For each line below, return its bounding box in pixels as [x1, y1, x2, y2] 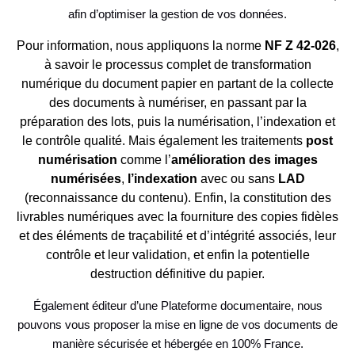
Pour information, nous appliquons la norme [16, 39, 265, 53]
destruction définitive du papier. [90, 267, 265, 281]
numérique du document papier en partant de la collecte [21, 77, 334, 91]
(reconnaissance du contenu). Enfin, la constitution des [24, 191, 331, 205]
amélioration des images [170, 153, 318, 167]
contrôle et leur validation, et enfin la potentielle [45, 248, 310, 262]
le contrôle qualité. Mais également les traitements [22, 134, 306, 148]
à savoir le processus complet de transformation [44, 58, 311, 72]
